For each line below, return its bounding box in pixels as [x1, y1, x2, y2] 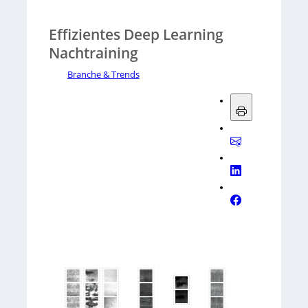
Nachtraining [48, 43, 138, 63]
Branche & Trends [67, 68, 140, 80]
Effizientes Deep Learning [48, 24, 223, 44]
